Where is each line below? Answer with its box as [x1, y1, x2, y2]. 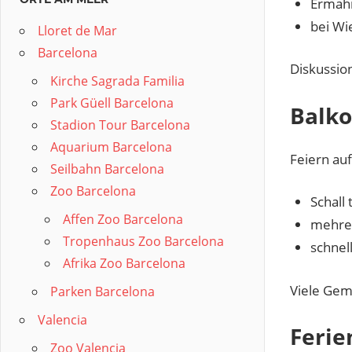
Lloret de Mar [38, 22, 117, 39]
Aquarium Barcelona [50, 138, 172, 156]
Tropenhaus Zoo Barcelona [63, 233, 224, 250]
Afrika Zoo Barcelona [63, 255, 185, 272]
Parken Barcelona [50, 283, 155, 300]
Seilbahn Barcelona [50, 160, 164, 178]
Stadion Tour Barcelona [50, 116, 190, 134]
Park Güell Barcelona [50, 94, 174, 112]
